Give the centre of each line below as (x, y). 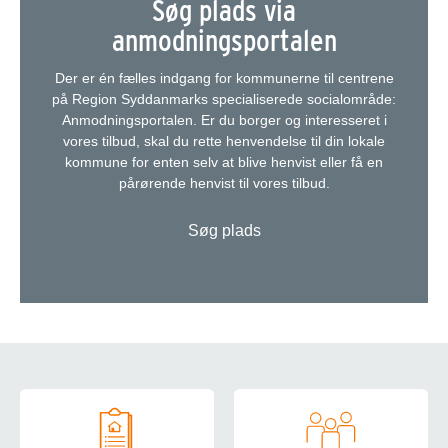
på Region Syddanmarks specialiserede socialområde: (224, 99)
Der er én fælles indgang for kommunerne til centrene (224, 78)
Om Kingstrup (100, 392)
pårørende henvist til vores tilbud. (224, 183)
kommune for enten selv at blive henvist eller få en (224, 162)
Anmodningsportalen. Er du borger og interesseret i (224, 120)
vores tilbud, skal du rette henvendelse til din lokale (224, 141)
